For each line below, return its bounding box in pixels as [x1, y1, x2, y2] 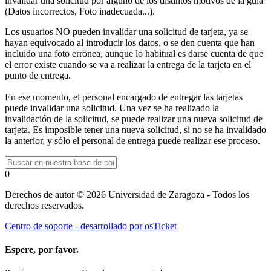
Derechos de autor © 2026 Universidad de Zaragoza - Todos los [5, 189, 249, 200]
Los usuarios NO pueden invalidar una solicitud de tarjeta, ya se [5, 26, 248, 37]
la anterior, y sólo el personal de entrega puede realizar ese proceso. [5, 135, 260, 146]
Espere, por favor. [5, 244, 79, 255]
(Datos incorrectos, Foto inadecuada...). [5, 5, 155, 16]
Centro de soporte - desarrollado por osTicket [5, 220, 177, 231]
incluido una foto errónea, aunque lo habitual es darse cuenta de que [5, 48, 263, 59]
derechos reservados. [5, 200, 84, 211]
